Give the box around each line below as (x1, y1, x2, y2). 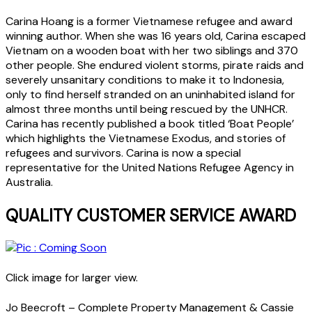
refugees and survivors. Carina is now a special (6, 146, 241, 161)
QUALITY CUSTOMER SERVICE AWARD (6, 205, 296, 227)
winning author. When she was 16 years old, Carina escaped (6, 29, 306, 44)
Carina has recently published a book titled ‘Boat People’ (6, 116, 294, 132)
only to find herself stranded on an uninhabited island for (6, 87, 295, 102)
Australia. (6, 175, 53, 190)
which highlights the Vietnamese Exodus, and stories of (6, 131, 286, 146)
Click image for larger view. (6, 270, 138, 286)
